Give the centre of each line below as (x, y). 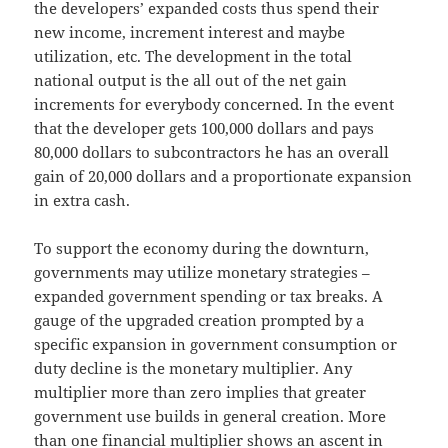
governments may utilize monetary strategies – (202, 271)
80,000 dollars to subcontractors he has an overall (212, 151)
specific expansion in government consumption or (216, 343)
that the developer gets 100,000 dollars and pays (204, 127)
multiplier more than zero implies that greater (200, 391)
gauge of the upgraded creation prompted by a (199, 319)
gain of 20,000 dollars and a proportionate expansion (223, 175)
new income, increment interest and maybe (190, 31)
